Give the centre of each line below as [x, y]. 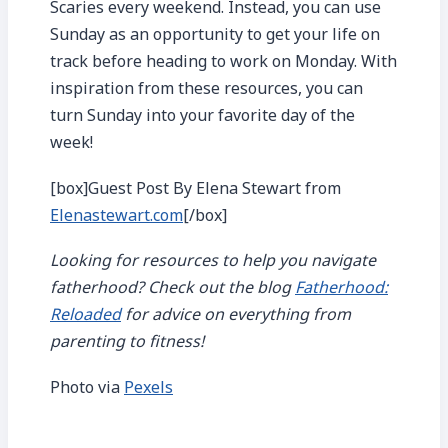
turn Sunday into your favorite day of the [202, 115]
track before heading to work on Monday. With [223, 61]
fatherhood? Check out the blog [172, 287]
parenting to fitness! [127, 341]
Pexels [148, 386]
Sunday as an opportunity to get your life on [215, 34]
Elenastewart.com [116, 214]
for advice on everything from [236, 314]
